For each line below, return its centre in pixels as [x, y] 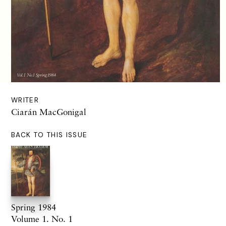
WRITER [25, 100]
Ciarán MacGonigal [49, 112]
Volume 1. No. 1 [42, 219]
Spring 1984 [34, 207]
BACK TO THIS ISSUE [49, 135]
